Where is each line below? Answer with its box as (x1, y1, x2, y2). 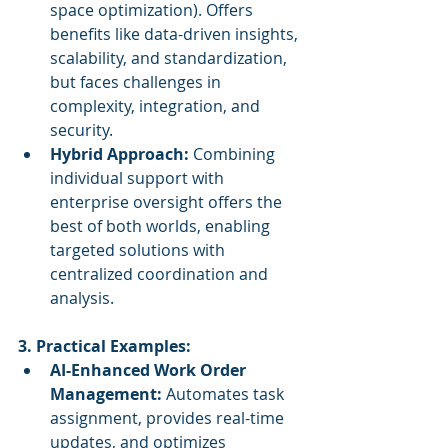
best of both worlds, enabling (50, 215, 274, 237)
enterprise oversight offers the (50, 191, 286, 213)
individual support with (50, 167, 228, 189)
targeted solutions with (50, 239, 229, 261)
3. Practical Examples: (18, 335, 191, 357)
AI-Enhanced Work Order (50, 359, 250, 381)
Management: (50, 383, 162, 405)
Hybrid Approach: (50, 143, 189, 165)
